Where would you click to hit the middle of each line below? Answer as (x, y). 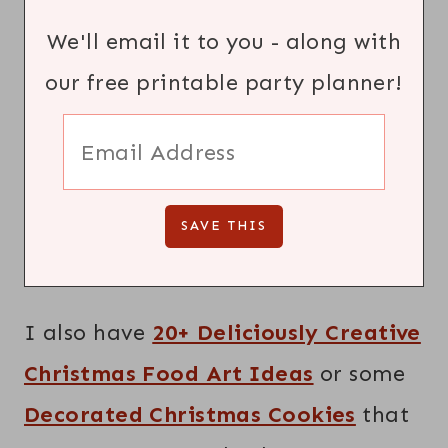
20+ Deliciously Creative (286, 333)
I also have (88, 333)
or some (363, 374)
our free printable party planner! (224, 83)
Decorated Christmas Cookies (190, 415)
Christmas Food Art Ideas (169, 374)
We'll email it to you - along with (224, 42)
